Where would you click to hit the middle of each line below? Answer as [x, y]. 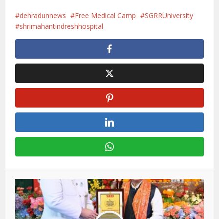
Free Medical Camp [106, 15]
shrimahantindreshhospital [62, 26]
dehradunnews [43, 15]
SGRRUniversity [169, 15]
